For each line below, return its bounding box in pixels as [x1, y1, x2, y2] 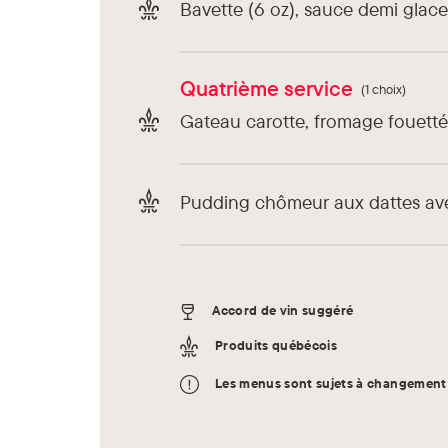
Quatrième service [180, 74, 353, 101]
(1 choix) [361, 80, 406, 97]
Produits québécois [215, 336, 338, 353]
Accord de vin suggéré [212, 302, 354, 319]
